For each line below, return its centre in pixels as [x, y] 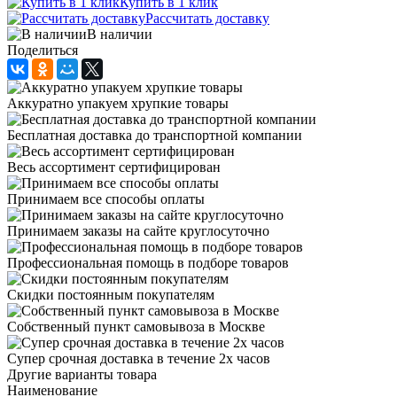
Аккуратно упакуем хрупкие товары [118, 103]
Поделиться [43, 50]
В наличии [120, 34]
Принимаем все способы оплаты [106, 198]
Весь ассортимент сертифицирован [114, 167]
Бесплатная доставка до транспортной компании [155, 135]
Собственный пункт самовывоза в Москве [136, 326]
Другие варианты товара [82, 374]
